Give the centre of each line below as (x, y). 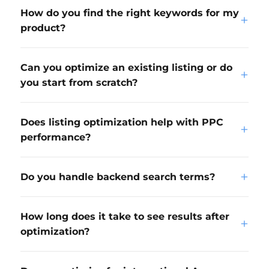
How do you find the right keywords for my (130, 13)
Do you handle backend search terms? (118, 177)
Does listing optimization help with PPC (122, 122)
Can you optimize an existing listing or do (126, 68)
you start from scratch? (79, 83)
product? (43, 28)
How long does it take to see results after (125, 216)
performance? (56, 137)
